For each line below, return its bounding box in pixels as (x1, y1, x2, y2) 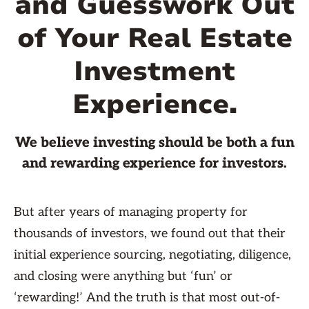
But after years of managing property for (14, 205, 248, 219)
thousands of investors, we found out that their (14, 226, 286, 241)
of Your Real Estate (17, 20, 292, 57)
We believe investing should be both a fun (14, 134, 295, 151)
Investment (74, 53, 235, 90)
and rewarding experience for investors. (22, 155, 287, 172)
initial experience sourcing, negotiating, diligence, (14, 248, 291, 262)
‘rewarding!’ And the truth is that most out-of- (14, 290, 280, 305)
